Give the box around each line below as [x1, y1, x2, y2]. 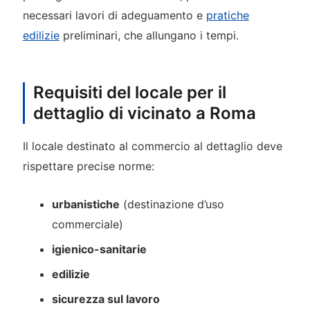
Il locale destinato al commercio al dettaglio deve [22, 138, 282, 153]
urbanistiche [52, 197, 120, 212]
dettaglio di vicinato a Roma [33, 102, 256, 123]
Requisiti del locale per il [33, 82, 226, 102]
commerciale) [52, 217, 124, 232]
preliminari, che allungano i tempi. [59, 28, 239, 42]
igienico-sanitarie [52, 242, 147, 257]
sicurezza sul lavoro [52, 292, 161, 307]
